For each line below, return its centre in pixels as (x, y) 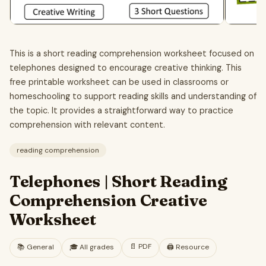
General (40, 247)
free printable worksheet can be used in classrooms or (119, 82)
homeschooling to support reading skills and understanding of (133, 96)
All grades (97, 247)
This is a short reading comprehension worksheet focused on (132, 53)
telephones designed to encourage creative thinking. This (126, 67)
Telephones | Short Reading (118, 181)
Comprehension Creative (108, 200)
